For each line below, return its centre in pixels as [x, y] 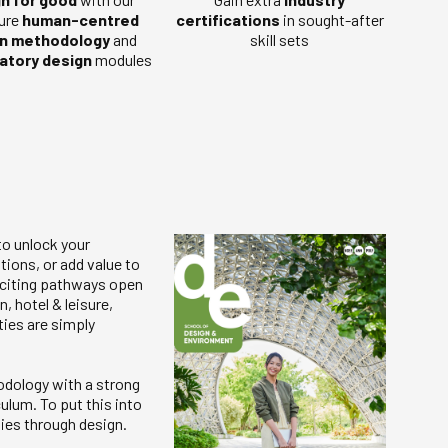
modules [122, 60]
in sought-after [331, 20]
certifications [227, 20]
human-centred [80, 20]
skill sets [280, 40]
